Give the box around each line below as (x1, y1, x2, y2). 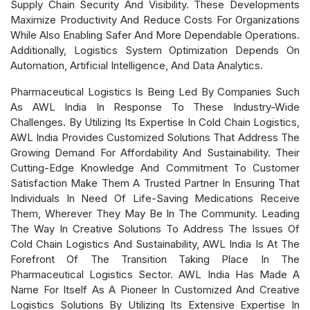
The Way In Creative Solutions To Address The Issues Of (10, 221, 300, 235)
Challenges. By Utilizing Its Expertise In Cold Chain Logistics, (10, 115, 300, 129)
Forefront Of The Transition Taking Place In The (10, 252, 300, 266)
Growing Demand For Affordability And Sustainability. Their (10, 145, 300, 159)
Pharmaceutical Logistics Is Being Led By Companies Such (10, 84, 300, 98)
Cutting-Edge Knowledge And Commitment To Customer (10, 161, 300, 174)
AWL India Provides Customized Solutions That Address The (10, 130, 300, 144)
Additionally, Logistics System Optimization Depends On (10, 43, 300, 57)
